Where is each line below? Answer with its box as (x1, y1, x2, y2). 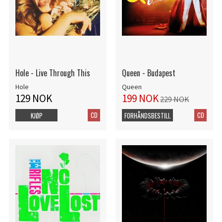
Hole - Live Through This (15, 66, 90, 79)
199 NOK (121, 92, 159, 106)
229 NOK (160, 94, 189, 105)
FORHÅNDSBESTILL (124, 111, 170, 121)
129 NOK (15, 92, 52, 106)
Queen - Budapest (121, 66, 175, 79)
